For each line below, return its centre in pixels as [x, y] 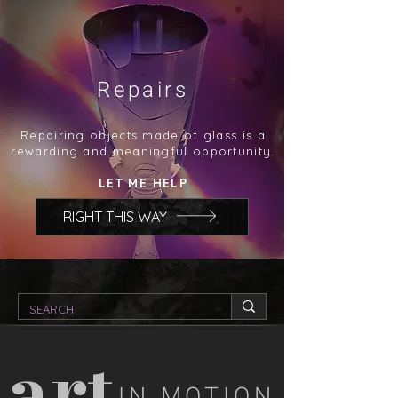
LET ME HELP [143, 183]
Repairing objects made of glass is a [143, 135]
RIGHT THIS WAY [115, 217]
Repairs [143, 90]
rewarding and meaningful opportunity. [143, 151]
